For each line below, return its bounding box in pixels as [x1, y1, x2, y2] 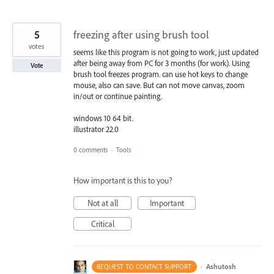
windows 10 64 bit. [73, 113, 133, 124]
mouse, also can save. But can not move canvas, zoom [73, 80, 245, 91]
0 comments [73, 146, 108, 155]
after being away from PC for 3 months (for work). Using [73, 58, 250, 68]
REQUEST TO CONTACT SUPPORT [97, 262, 192, 272]
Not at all [87, 198, 118, 209]
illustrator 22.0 [73, 124, 119, 135]
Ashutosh [206, 262, 236, 272]
